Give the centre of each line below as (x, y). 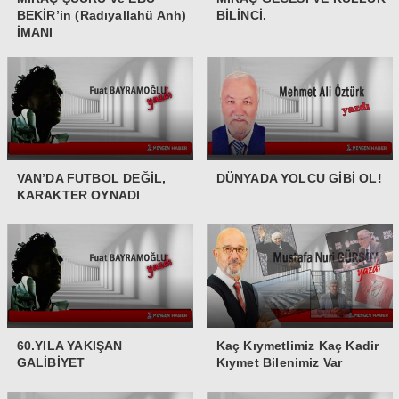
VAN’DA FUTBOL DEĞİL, (91, 178)
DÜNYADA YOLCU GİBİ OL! (299, 178)
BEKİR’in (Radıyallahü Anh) (102, 15)
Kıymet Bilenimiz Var (279, 362)
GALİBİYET (51, 362)
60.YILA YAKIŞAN (69, 345)
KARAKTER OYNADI (78, 195)
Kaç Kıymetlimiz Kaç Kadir (297, 345)
